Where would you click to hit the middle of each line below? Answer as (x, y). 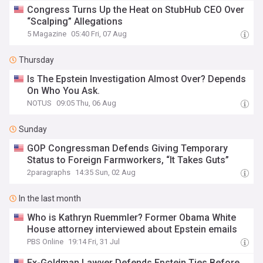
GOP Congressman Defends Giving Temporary (128, 148)
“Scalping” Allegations (75, 21)
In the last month (50, 198)
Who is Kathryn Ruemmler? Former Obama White (132, 218)
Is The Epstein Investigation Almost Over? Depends (137, 79)
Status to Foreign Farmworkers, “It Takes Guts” (128, 160)
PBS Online (45, 242)
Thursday (36, 60)
